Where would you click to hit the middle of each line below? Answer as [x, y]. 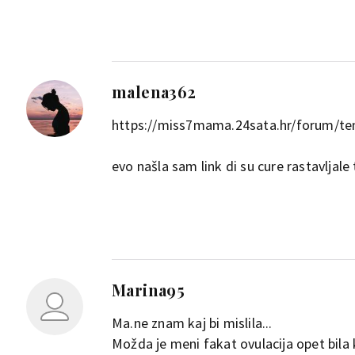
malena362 [154, 92]
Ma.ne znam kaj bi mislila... [192, 323]
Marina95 [149, 290]
